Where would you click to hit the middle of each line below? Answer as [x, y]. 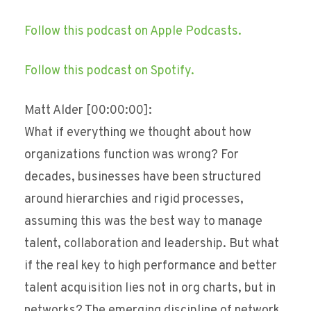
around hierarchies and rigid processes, [134, 200]
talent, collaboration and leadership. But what [152, 244]
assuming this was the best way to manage [143, 222]
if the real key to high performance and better [151, 267]
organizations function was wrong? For [132, 155]
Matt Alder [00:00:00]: [88, 111]
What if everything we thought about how [138, 133]
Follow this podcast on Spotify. [109, 72]
